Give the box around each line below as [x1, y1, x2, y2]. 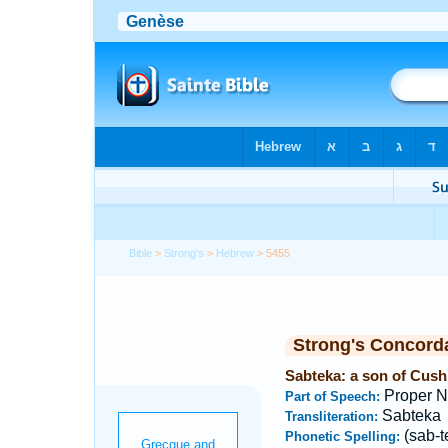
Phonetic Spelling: [284, 429, 404, 444]
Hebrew [216, 247, 255, 259]
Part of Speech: [284, 389, 384, 404]
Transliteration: [284, 409, 382, 424]
